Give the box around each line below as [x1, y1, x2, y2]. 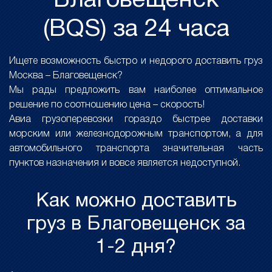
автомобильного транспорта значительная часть [9, 144, 263, 153]
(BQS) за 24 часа [42, 18, 229, 41]
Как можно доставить [35, 192, 237, 210]
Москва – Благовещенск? [9, 72, 123, 80]
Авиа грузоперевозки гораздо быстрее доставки [9, 115, 263, 124]
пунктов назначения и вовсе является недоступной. [9, 159, 240, 168]
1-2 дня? [96, 239, 176, 256]
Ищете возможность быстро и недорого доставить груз [9, 57, 263, 66]
